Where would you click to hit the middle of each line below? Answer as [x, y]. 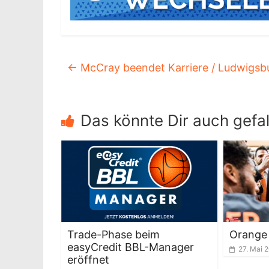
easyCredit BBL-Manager [131, 247]
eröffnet [88, 260]
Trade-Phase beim [113, 235]
